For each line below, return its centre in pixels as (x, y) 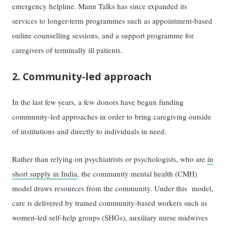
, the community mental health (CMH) (137, 173)
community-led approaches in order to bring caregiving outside (112, 116)
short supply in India (45, 173)
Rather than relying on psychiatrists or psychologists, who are (110, 159)
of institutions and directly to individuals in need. (90, 131)
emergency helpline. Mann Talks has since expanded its (100, 6)
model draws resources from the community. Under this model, (113, 188)
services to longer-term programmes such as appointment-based (112, 21)
